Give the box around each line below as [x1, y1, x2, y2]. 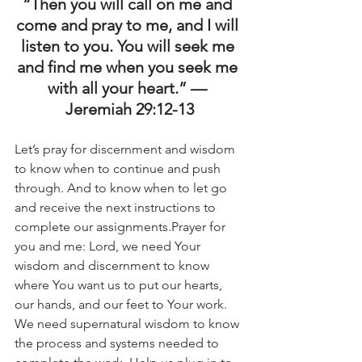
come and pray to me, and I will [16, 15, 242, 36]
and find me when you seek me [17, 57, 242, 78]
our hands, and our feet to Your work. [15, 297, 230, 313]
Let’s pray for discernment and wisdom [15, 141, 238, 158]
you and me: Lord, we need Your [15, 238, 204, 255]
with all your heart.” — [48, 78, 211, 99]
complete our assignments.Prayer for [15, 219, 229, 235]
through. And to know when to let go [15, 180, 230, 196]
